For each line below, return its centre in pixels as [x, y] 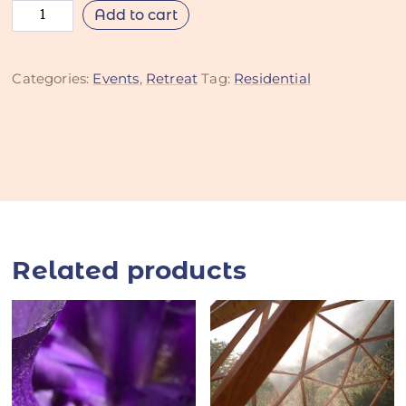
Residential [272, 78]
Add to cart [136, 14]
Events [116, 78]
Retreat [172, 78]
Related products [130, 270]
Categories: [53, 78]
